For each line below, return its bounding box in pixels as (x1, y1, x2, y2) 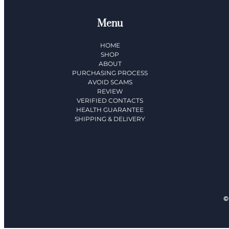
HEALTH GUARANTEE (76, 105, 144, 113)
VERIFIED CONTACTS (77, 96, 144, 104)
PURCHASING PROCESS (72, 68, 148, 77)
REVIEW (97, 87, 123, 95)
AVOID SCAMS (87, 78, 132, 86)
